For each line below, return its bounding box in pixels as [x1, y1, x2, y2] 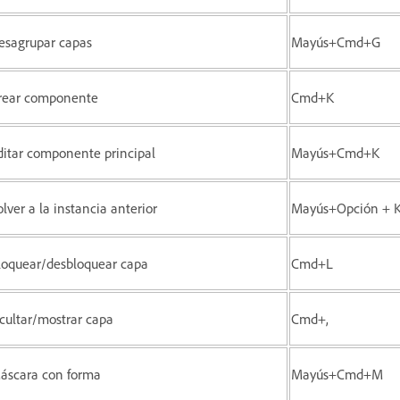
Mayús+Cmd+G [291, 32, 380, 51]
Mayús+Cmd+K [291, 143, 379, 162]
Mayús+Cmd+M [291, 364, 383, 383]
